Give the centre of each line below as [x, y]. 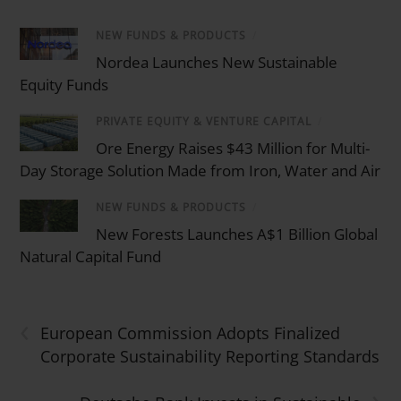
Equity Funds [64, 85]
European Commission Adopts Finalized [191, 333]
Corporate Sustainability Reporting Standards [210, 357]
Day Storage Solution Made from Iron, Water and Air [200, 171]
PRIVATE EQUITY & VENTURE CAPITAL [204, 122]
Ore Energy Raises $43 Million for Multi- [233, 149]
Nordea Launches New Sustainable [217, 63]
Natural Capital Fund [91, 257]
